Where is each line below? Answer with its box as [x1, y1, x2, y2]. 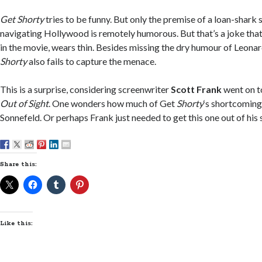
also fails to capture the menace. [27, 56, 157, 67]
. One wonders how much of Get [49, 98, 175, 109]
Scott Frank [171, 84, 222, 95]
